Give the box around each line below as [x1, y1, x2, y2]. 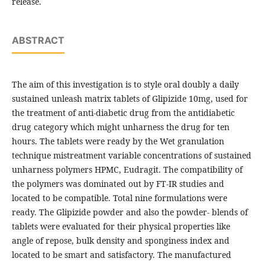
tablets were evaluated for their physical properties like [11, 221, 230, 232]
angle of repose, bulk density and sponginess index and [11, 235, 230, 247]
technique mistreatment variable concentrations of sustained [11, 150, 251, 161]
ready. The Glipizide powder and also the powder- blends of [11, 206, 248, 218]
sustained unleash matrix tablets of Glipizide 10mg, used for [11, 93, 248, 105]
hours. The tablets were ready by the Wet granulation [11, 135, 224, 147]
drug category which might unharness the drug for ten [11, 121, 230, 133]
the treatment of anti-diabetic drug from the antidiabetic [11, 107, 235, 119]
